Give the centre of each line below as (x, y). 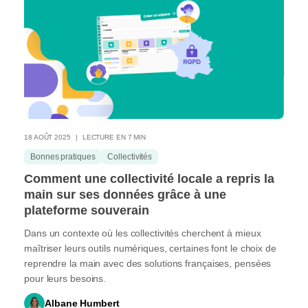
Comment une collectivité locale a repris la (149, 178)
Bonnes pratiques (63, 156)
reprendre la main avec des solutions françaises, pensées (148, 263)
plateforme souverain (87, 210)
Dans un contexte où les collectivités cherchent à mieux (143, 233)
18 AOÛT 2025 (47, 137)
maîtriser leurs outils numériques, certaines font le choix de (150, 248)
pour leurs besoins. (65, 278)
